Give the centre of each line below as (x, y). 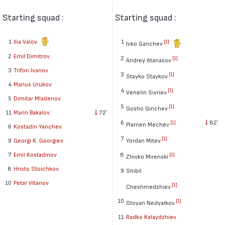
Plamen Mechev (147, 124)
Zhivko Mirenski (147, 156)
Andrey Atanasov (148, 60)
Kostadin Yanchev (38, 126)
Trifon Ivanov (31, 70)
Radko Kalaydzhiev (151, 216)
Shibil (134, 170)
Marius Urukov (33, 84)
